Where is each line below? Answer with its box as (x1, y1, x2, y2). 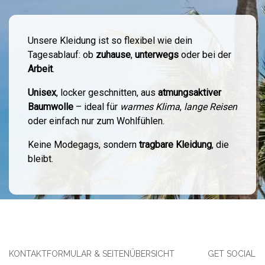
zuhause (96, 49, 131, 60)
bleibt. (28, 153, 53, 164)
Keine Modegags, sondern (28, 139, 139, 150)
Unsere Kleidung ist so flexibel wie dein (28, 35, 192, 46)
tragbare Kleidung (139, 139, 212, 150)
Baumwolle (28, 101, 73, 112)
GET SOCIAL (208, 249, 256, 258)
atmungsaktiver (158, 87, 221, 98)
